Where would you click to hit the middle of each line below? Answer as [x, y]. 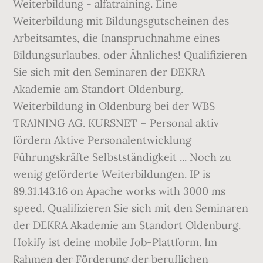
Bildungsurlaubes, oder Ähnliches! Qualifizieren [130, 55]
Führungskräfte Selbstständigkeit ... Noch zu [122, 157]
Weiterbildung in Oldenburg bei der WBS [114, 106]
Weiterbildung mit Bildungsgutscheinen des [121, 21]
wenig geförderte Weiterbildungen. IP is [112, 174]
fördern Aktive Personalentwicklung [102, 140]
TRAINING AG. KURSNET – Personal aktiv [116, 123]
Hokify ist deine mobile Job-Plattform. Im [115, 242]
